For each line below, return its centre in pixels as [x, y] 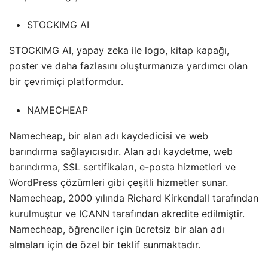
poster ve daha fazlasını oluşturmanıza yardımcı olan [128, 66]
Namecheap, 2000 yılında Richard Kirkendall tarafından [134, 198]
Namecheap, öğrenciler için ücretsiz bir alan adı [117, 229]
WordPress [33, 183]
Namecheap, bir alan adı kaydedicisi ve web [109, 136]
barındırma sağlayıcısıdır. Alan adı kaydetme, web [121, 152]
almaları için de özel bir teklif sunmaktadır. [105, 245]
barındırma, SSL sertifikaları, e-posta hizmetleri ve [122, 167]
